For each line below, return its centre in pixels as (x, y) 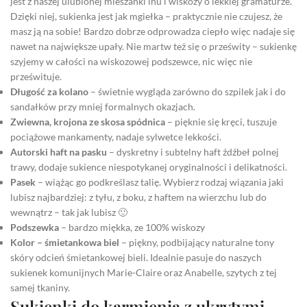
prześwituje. (36, 76)
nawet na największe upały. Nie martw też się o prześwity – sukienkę (153, 46)
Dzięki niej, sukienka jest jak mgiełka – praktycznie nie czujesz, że (146, 16)
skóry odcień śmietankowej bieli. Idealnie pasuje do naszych (136, 257)
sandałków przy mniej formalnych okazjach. (103, 106)
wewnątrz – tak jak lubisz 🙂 (69, 212)
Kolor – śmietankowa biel (65, 242)
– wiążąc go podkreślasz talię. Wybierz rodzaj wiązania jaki (160, 182)
